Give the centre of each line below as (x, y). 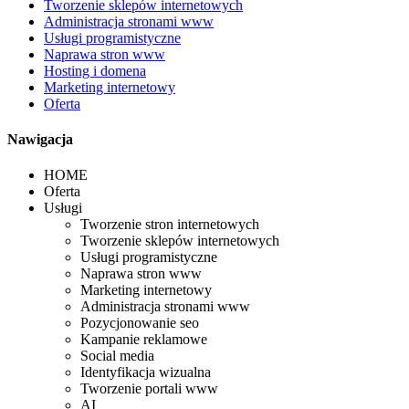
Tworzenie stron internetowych (170, 225)
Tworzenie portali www (149, 389)
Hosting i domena (95, 70)
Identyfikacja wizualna (146, 372)
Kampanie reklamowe (144, 340)
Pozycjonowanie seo (140, 323)
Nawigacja (40, 140)
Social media (117, 356)
